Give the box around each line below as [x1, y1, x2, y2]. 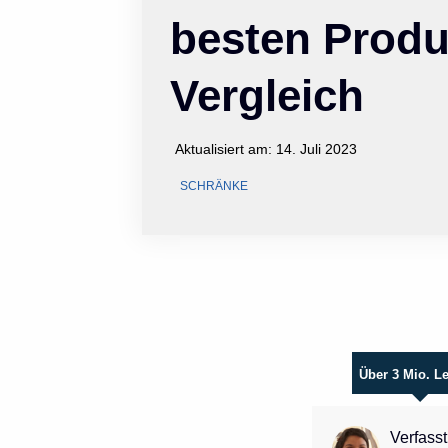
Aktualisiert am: [175, 140, 277, 157]
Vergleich [170, 70, 365, 120]
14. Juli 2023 [276, 140, 358, 157]
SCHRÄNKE [180, 178, 249, 193]
